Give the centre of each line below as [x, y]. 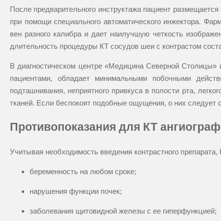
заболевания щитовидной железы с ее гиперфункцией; [123, 211]
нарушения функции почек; [76, 191]
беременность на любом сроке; [83, 172]
